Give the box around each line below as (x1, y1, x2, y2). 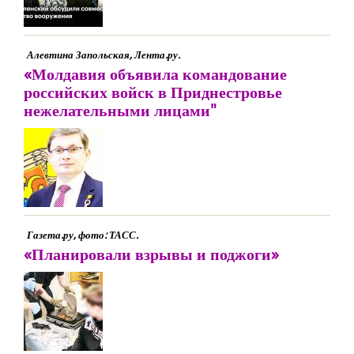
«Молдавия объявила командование (24, 63, 287, 85)
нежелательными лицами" (24, 100, 217, 121)
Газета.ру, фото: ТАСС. (27, 228, 138, 242)
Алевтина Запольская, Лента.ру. (27, 47, 180, 62)
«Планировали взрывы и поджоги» (24, 243, 279, 265)
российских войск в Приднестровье (24, 81, 282, 103)
